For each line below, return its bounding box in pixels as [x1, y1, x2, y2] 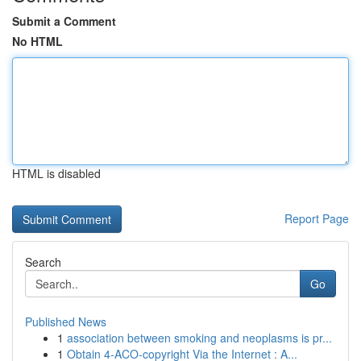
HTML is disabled [12, 165, 101, 181]
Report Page [284, 210, 349, 226]
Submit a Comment [12, 13, 116, 29]
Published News [25, 313, 106, 330]
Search [25, 254, 61, 270]
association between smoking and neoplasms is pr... [67, 330, 332, 346]
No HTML [12, 33, 63, 49]
